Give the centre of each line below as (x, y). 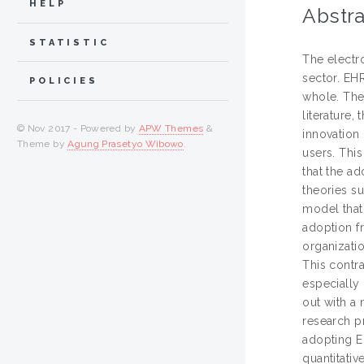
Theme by (43, 144)
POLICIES (64, 81)
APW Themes (171, 129)
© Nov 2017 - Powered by (78, 129)
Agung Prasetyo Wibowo (126, 144)
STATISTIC (69, 42)
